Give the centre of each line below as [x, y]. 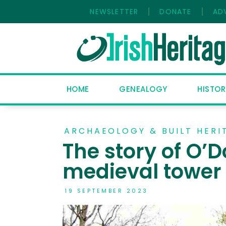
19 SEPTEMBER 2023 [106, 191]
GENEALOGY [143, 89]
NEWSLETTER [114, 12]
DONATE [176, 12]
